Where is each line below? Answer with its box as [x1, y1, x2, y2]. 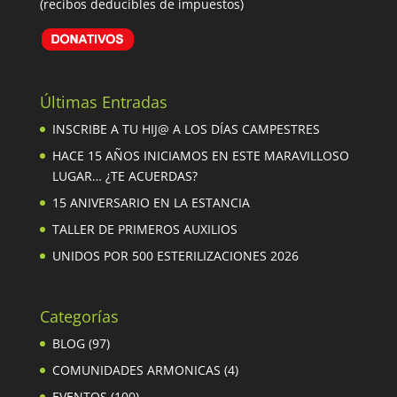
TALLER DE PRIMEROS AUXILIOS [51, 221, 237, 238]
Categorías [39, 306, 119, 328]
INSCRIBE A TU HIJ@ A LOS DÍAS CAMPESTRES [51, 121, 320, 138]
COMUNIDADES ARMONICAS [51, 362, 221, 379]
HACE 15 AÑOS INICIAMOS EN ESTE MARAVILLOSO [51, 147, 349, 165]
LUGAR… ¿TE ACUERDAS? [51, 167, 198, 185]
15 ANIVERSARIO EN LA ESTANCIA [51, 194, 250, 212]
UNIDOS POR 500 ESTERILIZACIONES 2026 [51, 247, 299, 265]
